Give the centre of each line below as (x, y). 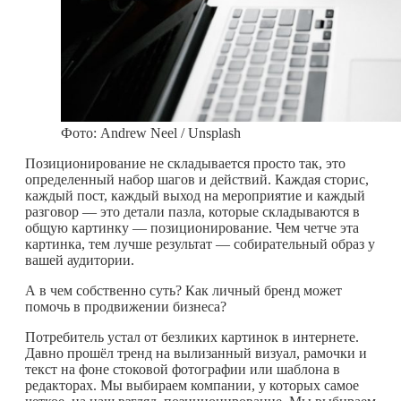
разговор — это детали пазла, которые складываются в (192, 211)
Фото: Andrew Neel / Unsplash (151, 132)
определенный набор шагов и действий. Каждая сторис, (197, 179)
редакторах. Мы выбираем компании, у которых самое (192, 385)
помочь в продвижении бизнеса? (126, 306)
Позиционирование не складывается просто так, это (185, 163)
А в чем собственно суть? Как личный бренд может (183, 290)
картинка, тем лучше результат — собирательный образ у (200, 243)
